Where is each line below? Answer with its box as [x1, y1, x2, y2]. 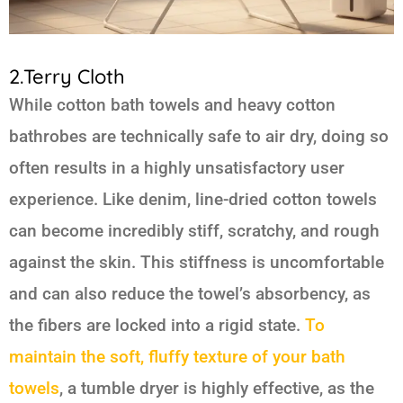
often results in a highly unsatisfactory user [9, 157, 345, 178]
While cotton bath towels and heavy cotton [9, 94, 336, 115]
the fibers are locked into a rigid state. [9, 314, 305, 336]
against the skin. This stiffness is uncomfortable [9, 251, 384, 273]
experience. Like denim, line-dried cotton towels [9, 188, 377, 210]
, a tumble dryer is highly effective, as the [59, 377, 374, 399]
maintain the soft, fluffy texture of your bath [9, 345, 345, 367]
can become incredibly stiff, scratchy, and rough [9, 219, 380, 241]
